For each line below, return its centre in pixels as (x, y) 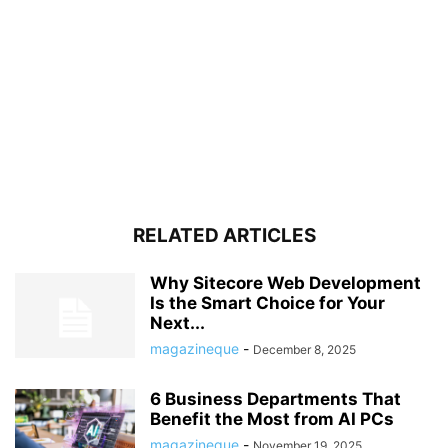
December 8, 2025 (304, 350)
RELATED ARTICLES (224, 236)
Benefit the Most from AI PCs (272, 419)
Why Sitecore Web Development (285, 283)
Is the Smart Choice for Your (267, 303)
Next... (177, 323)
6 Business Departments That (275, 399)
